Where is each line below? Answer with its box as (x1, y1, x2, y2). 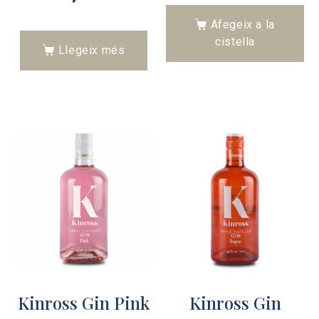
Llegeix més (58, 43, 125, 58)
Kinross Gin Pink (18, 291, 150, 315)
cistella (215, 35, 255, 49)
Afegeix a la (210, 18, 275, 32)
